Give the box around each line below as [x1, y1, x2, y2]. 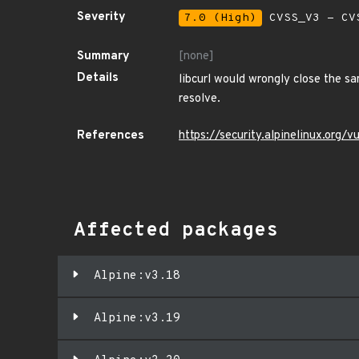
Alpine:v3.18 [94, 268, 180, 284]
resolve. [179, 91, 220, 107]
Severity [77, 10, 126, 25]
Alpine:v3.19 [94, 311, 180, 326]
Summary [77, 49, 130, 64]
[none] [179, 49, 214, 64]
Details [77, 71, 119, 86]
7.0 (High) [184, 11, 256, 25]
